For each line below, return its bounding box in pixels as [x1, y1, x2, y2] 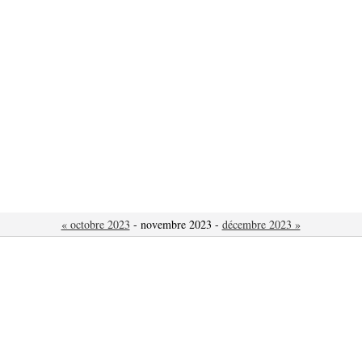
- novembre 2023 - [129, 217, 222, 233]
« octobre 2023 [61, 217, 130, 233]
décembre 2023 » [221, 217, 301, 233]
